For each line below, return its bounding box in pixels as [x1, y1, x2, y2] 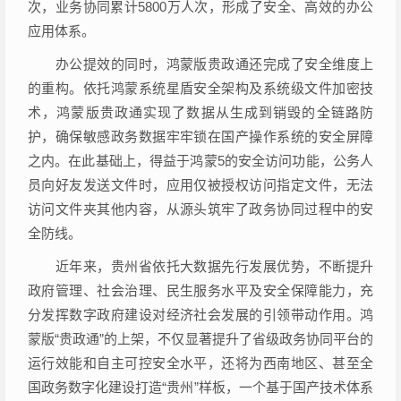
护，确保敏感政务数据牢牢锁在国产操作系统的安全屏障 [28, 129, 373, 144]
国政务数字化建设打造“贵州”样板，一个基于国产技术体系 [28, 380, 373, 395]
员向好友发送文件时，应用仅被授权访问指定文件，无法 [28, 177, 373, 192]
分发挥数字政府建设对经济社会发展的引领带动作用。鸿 [28, 307, 373, 322]
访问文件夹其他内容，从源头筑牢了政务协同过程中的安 [28, 201, 373, 217]
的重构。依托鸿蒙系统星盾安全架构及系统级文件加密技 [28, 81, 373, 96]
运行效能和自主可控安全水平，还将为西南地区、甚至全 [28, 355, 373, 371]
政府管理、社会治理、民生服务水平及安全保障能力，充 [28, 283, 373, 298]
